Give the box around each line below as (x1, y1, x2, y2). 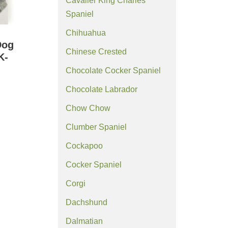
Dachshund (65, 197, 107, 207)
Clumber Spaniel (65, 122, 127, 131)
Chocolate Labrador (65, 84, 137, 94)
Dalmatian (65, 216, 103, 225)
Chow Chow (65, 103, 110, 112)
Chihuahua (65, 28, 106, 37)
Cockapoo (65, 141, 103, 150)
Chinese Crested (65, 47, 127, 56)
